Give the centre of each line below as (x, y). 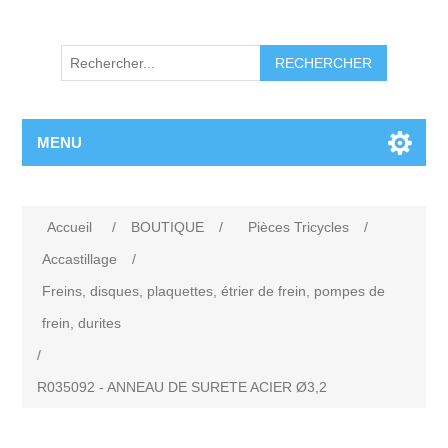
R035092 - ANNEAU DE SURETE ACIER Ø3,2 (182, 387)
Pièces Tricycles (299, 227)
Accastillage (80, 259)
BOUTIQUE (168, 227)
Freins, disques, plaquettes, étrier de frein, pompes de (214, 291)
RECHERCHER (323, 63)
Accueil (70, 227)
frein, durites (82, 323)
